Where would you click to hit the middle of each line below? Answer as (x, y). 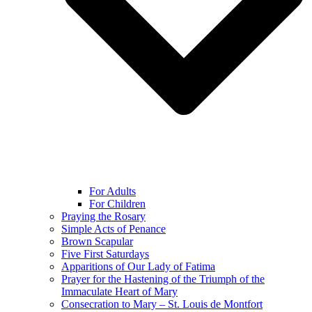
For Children (117, 203)
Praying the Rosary (103, 216)
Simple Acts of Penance (114, 228)
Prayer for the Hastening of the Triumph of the (163, 279)
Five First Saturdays (105, 253)
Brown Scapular (97, 241)
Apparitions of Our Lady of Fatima (138, 266)
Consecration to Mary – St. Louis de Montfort (162, 304)
